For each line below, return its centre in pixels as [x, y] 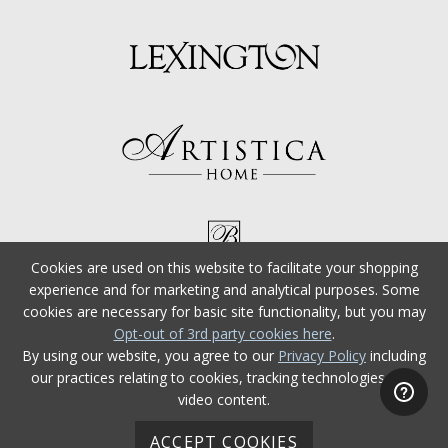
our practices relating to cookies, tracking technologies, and [224, 377]
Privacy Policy [322, 355]
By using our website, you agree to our [150, 355]
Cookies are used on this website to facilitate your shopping [224, 267]
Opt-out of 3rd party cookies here [222, 333]
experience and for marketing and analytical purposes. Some [224, 289]
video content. [224, 399]
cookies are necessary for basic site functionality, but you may [224, 311]
